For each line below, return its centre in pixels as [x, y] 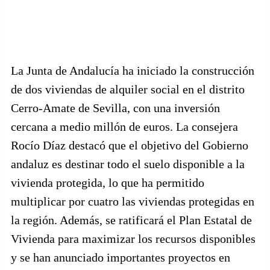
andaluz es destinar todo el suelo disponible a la [128, 164]
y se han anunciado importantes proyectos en [121, 257]
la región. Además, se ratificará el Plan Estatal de [131, 220]
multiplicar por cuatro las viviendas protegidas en [133, 201]
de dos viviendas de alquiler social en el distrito [128, 89]
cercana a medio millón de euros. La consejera [124, 126]
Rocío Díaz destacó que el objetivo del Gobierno [130, 145]
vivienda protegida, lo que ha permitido [108, 182]
